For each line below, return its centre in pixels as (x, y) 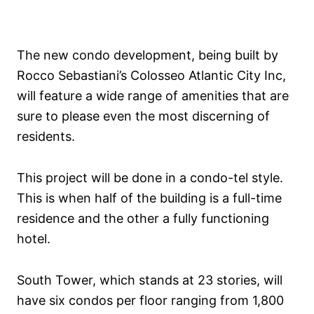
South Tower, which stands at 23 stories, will (150, 280)
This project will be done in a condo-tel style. (150, 178)
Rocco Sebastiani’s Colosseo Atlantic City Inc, (151, 76)
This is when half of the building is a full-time (149, 198)
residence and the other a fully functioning (143, 219)
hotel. (34, 239)
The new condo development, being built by (148, 55)
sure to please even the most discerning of (143, 116)
